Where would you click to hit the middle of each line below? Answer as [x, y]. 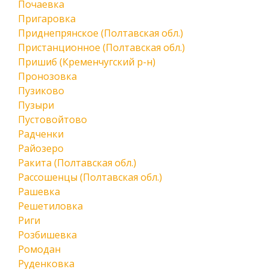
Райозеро [41, 148]
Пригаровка [47, 19]
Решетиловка [50, 206]
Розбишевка [47, 235]
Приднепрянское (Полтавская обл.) [101, 33]
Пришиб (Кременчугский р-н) [87, 62]
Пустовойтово [53, 119]
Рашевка [39, 192]
